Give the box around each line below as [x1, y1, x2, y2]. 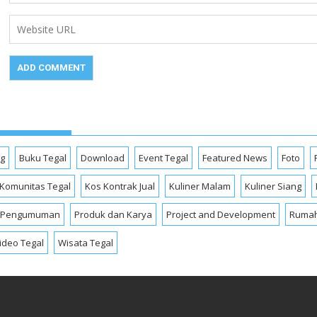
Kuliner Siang [245, 180, 301, 193]
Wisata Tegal [58, 236, 113, 250]
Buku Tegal [19, 151, 67, 165]
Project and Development [166, 208, 275, 221]
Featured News [202, 151, 267, 165]
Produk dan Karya [74, 208, 152, 221]
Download [81, 151, 125, 165]
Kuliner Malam [169, 180, 231, 193]
